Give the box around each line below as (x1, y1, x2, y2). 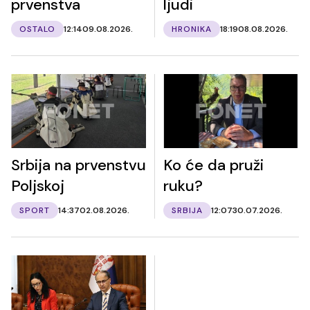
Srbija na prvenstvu (11, 154, 146, 175)
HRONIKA (172, 23, 212, 35)
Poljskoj (11, 175, 64, 196)
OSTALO (19, 23, 55, 35)
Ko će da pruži (163, 154, 264, 175)
